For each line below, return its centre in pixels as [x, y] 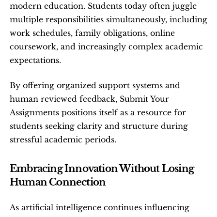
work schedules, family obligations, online [92, 33]
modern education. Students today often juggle [103, 6]
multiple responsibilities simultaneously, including [108, 19]
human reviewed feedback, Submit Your [89, 99]
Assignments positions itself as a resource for [98, 112]
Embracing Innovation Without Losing [102, 169]
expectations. [35, 60]
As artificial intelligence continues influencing [100, 207]
